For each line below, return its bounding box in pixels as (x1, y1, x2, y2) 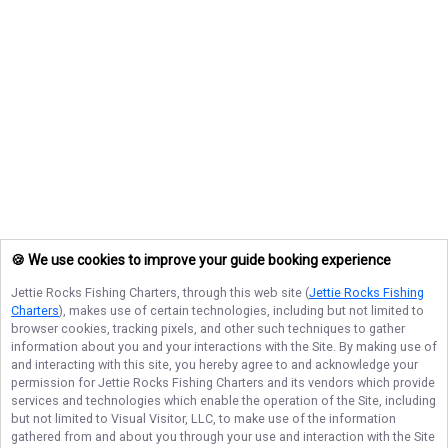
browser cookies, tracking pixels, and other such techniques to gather (11, 321, 405, 336)
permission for (11, 375, 98, 390)
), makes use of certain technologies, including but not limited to (59, 303, 424, 318)
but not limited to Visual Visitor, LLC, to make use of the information (11, 411, 396, 426)
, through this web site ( (177, 285, 309, 300)
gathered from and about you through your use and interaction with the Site (11, 429, 435, 444)
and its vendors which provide (264, 375, 435, 390)
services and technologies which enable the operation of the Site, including (11, 393, 436, 408)
